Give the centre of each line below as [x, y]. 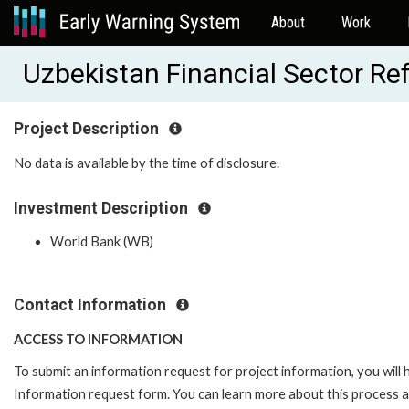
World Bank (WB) [102, 242]
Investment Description [103, 208]
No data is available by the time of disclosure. [148, 163]
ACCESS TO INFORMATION [98, 339]
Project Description [88, 129]
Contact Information [92, 305]
